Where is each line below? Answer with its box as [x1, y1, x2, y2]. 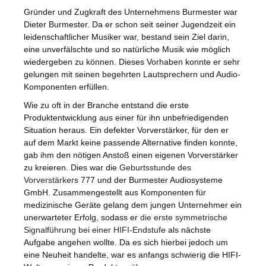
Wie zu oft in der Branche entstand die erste [24, 100, 189, 110]
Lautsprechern [143, 69, 198, 79]
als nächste [166, 224, 211, 235]
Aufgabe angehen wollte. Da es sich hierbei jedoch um [24, 237, 228, 247]
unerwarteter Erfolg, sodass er [24, 212, 140, 222]
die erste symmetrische [140, 212, 227, 222]
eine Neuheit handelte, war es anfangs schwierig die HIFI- [24, 249, 241, 259]
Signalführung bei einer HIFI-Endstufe [24, 224, 166, 235]
